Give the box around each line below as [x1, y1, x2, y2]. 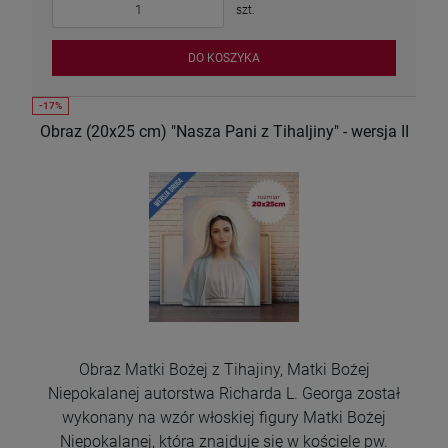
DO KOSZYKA [188, 50, 260, 65]
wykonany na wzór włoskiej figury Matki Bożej [62, 408, 386, 428]
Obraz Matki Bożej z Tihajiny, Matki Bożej [78, 360, 370, 380]
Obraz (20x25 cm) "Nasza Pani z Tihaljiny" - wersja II [39, 122, 409, 142]
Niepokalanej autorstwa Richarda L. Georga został [48, 384, 400, 404]
